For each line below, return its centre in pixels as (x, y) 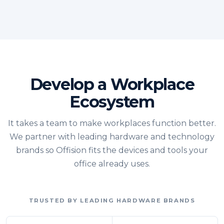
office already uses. (112, 164)
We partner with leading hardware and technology (112, 137)
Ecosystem (112, 102)
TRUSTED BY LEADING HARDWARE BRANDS (112, 201)
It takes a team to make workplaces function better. (112, 123)
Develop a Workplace (112, 84)
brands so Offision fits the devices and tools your (112, 150)
